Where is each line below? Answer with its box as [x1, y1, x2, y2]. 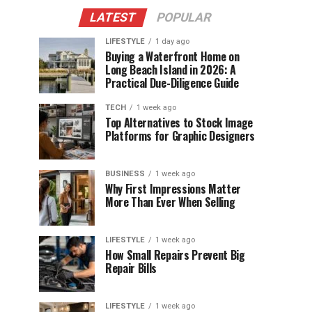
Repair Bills [105, 260, 157, 276]
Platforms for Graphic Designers [105, 127, 256, 144]
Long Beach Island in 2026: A [105, 61, 237, 78]
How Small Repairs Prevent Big [105, 247, 245, 263]
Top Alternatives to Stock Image [105, 114, 253, 131]
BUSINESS [105, 169, 145, 178]
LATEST [88, 10, 138, 24]
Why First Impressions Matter [105, 180, 242, 197]
